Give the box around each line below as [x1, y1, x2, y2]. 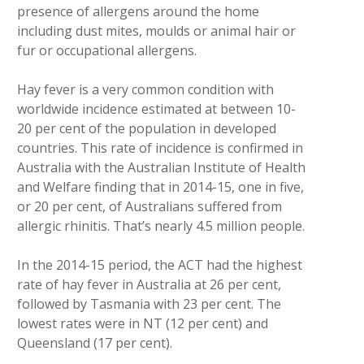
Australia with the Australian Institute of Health [16, 158, 305, 176]
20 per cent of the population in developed [16, 119, 276, 137]
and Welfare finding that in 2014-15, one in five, [16, 178, 304, 196]
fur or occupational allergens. [16, 41, 197, 59]
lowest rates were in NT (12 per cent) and [16, 314, 268, 332]
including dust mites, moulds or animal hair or [16, 22, 296, 40]
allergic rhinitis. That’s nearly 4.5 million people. [16, 217, 305, 235]
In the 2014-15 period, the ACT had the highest [16, 256, 302, 274]
